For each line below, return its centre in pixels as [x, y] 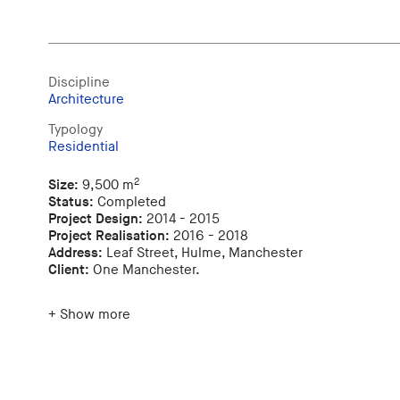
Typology [75, 129]
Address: [75, 254]
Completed [129, 203]
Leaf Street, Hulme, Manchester [202, 254]
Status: [71, 203]
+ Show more [89, 314]
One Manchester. [144, 271]
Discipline [79, 82]
